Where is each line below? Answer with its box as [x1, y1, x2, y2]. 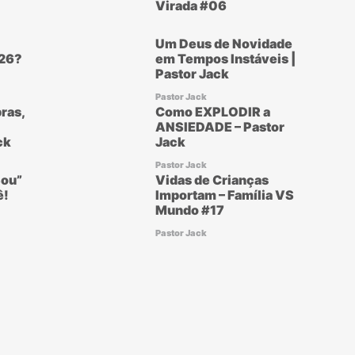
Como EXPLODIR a [155, 104, 271, 120]
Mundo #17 [155, 202, 225, 218]
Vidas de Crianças [155, 172, 269, 188]
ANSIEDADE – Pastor [155, 119, 285, 135]
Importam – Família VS [155, 187, 295, 203]
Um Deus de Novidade [155, 36, 293, 52]
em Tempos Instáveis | [155, 51, 296, 67]
